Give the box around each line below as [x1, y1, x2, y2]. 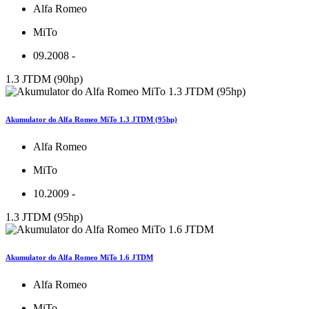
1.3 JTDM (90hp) [6, 73, 83, 86]
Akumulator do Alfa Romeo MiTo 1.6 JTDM [6, 253, 153, 262]
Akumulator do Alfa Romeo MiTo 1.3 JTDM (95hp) [6, 115, 177, 124]
